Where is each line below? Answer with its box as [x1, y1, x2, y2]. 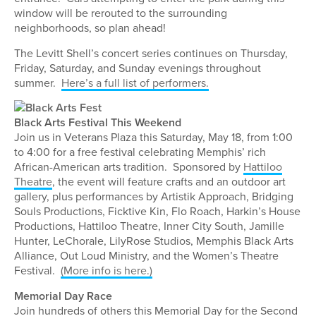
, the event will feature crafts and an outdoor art [52, 174, 286, 190]
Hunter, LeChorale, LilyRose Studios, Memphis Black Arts [14, 233, 293, 249]
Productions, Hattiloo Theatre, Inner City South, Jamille [14, 218, 284, 234]
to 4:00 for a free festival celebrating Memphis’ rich [14, 144, 266, 160]
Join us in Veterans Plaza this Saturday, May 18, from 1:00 [14, 129, 293, 145]
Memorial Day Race [14, 287, 112, 304]
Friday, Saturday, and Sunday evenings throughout [14, 59, 261, 75]
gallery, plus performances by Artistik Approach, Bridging [14, 188, 293, 205]
